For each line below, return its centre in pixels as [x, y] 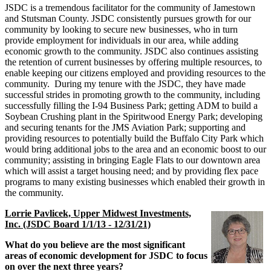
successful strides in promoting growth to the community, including [132, 94]
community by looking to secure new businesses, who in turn [121, 29]
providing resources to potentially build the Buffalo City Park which [134, 138]
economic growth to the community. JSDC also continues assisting [132, 51]
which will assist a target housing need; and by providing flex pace [132, 171]
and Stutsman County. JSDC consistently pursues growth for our [128, 18]
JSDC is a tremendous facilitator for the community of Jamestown [130, 7]
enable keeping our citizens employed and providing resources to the [135, 73]
